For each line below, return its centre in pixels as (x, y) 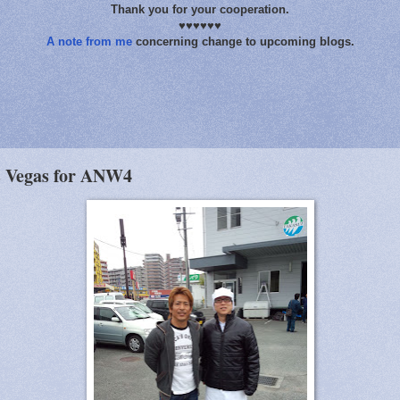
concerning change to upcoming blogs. (243, 42)
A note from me (89, 42)
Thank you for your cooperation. (200, 9)
